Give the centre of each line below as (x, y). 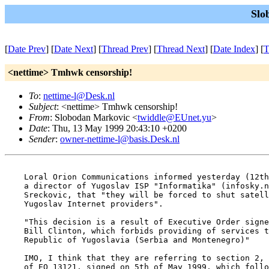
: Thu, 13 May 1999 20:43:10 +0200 (117, 128)
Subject (43, 107)
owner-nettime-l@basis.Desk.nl (120, 139)
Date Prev (27, 49)
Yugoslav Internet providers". (84, 204)
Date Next (74, 49)
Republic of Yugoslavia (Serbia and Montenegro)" (127, 240)
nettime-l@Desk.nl (79, 96)
